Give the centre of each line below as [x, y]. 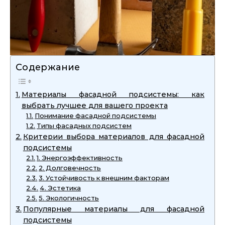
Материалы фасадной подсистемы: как [113, 94]
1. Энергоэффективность [79, 158]
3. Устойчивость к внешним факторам [104, 178]
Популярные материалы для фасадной [114, 209]
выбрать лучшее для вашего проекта [94, 105]
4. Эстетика [60, 188]
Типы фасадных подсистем [84, 126]
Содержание [48, 67]
